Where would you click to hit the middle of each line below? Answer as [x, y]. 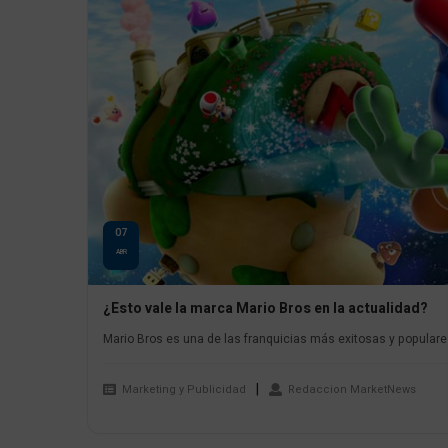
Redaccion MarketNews [352, 389]
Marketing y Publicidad [184, 389]
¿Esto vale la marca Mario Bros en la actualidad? [265, 309]
